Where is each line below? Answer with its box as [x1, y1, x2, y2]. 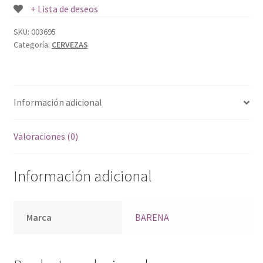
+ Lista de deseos [30, 3, 98, 15]
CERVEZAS [51, 39, 88, 50]
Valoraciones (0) [13, 130, 78, 143]
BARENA [135, 211, 170, 223]
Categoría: [13, 39, 52, 50]
